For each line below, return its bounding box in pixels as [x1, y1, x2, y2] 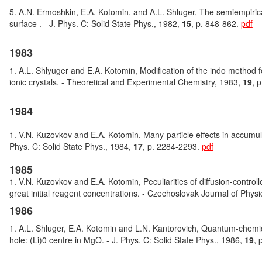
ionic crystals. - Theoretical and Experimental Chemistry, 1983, [9, 76, 243, 88]
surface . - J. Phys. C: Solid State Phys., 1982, [9, 18, 182, 29]
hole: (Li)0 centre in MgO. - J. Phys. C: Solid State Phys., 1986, [9, 234, 244, 246]
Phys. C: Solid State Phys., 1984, [9, 140, 133, 152]
